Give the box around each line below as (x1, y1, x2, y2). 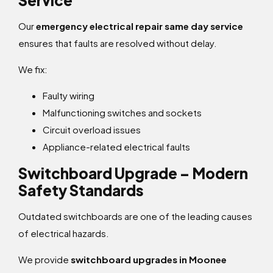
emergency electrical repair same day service (36, 20, 243, 32)
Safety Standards (18, 181, 144, 200)
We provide (18, 253, 71, 266)
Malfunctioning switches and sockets (43, 107, 202, 119)
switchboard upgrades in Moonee (71, 253, 227, 266)
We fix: (18, 63, 48, 76)
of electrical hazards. (18, 227, 109, 239)
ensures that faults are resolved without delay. (18, 37, 217, 49)
